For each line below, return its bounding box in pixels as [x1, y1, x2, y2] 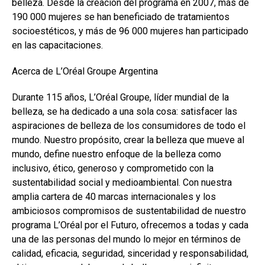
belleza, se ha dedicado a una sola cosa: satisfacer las [12, 106, 237, 117]
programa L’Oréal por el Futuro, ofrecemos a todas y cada [12, 219, 248, 231]
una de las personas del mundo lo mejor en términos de [12, 234, 241, 245]
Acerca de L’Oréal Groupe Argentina [12, 66, 158, 77]
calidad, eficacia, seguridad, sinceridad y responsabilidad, [12, 248, 248, 259]
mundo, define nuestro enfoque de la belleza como [12, 148, 221, 160]
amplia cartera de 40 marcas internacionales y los [12, 191, 216, 202]
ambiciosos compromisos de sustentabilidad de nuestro [12, 205, 246, 216]
